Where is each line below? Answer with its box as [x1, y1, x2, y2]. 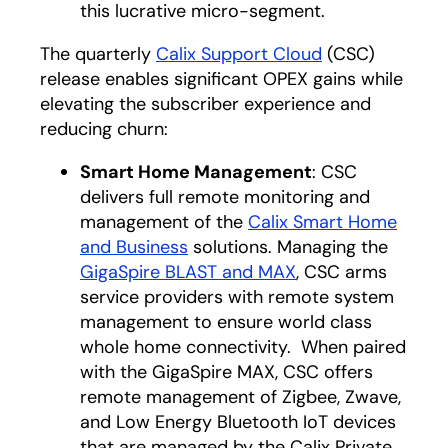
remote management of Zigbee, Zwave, [80, 385, 401, 409]
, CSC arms [296, 260, 387, 284]
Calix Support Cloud [156, 42, 322, 66]
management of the [80, 210, 248, 234]
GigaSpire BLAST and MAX [80, 260, 296, 284]
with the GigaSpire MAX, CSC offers [80, 360, 373, 384]
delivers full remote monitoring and [80, 185, 370, 209]
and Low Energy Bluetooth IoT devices [80, 410, 396, 434]
